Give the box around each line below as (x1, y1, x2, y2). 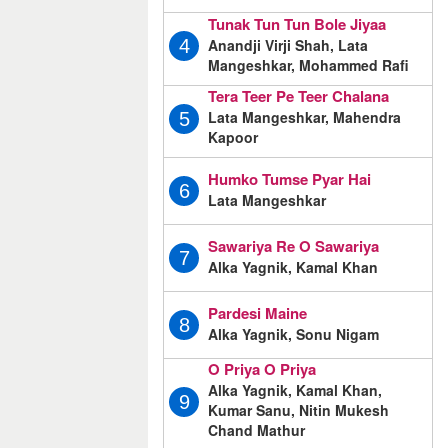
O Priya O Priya (208, 358, 316, 381)
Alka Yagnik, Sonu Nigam (208, 324, 379, 345)
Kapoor (208, 127, 258, 148)
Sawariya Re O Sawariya (208, 235, 379, 258)
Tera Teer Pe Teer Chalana (208, 85, 389, 108)
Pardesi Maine (208, 302, 307, 325)
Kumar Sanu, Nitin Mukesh (208, 400, 389, 421)
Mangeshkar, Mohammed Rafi (208, 54, 409, 75)
